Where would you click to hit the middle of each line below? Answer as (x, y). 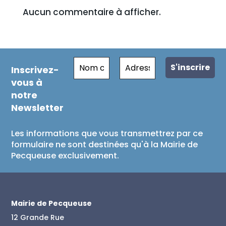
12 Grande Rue (38, 217)
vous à (27, 82)
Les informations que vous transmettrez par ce (107, 133)
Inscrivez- (35, 70)
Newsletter (38, 107)
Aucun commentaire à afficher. (92, 12)
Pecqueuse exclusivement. (65, 155)
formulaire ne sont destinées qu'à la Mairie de (105, 144)
